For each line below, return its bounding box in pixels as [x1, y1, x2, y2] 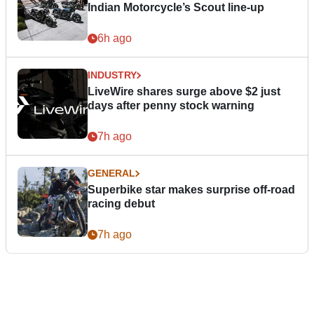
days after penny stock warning [88, 100, 254, 112]
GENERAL [88, 168, 135, 179]
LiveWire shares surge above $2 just [88, 86, 280, 98]
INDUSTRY [88, 69, 137, 81]
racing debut [88, 198, 155, 210]
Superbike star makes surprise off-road [88, 184, 295, 196]
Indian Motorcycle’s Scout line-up [88, 1, 264, 14]
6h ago [97, 32, 132, 45]
